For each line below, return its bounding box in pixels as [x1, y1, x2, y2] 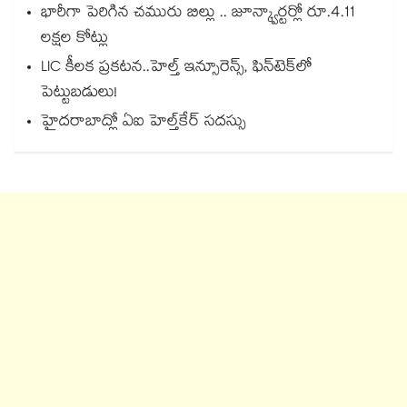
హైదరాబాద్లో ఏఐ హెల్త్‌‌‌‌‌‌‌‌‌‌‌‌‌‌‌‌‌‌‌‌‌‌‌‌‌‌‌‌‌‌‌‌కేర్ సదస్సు [41, 110, 246, 137]
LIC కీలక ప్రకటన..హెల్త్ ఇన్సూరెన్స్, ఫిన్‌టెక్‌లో [41, 55, 313, 83]
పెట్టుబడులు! [41, 81, 117, 108]
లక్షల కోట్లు [41, 26, 108, 54]
